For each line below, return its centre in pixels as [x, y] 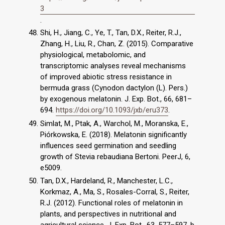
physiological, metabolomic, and [93, 55]
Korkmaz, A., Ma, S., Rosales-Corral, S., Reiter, [115, 192]
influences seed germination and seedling [108, 146]
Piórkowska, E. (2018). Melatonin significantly [114, 135]
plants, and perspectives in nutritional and [108, 214]
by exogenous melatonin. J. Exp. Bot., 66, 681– [116, 99]
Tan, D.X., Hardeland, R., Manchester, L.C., [106, 181]
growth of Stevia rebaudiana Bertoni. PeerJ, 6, [115, 157]
